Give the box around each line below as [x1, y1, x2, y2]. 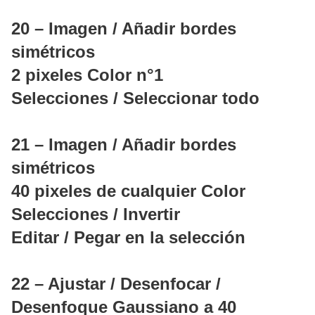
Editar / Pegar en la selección [11, 228, 245, 247]
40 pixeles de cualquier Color [11, 181, 245, 201]
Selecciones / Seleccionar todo [11, 89, 259, 108]
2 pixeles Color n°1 [11, 65, 163, 85]
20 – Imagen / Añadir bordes [11, 19, 236, 39]
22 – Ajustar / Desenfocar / [11, 274, 221, 294]
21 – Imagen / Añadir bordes [11, 135, 236, 155]
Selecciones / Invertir [11, 205, 180, 224]
